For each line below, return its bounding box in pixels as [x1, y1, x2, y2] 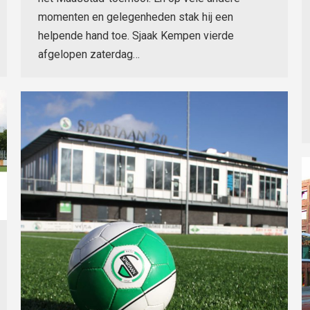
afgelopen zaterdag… [38, 48, 140, 62]
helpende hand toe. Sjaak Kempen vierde [38, 29, 234, 43]
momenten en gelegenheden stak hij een [38, 10, 233, 24]
